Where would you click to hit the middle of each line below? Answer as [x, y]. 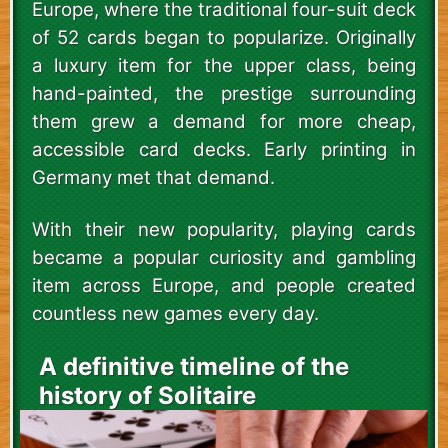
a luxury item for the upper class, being [224, 66]
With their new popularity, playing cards [224, 230]
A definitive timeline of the [193, 367]
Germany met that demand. [153, 178]
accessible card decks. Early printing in [224, 150]
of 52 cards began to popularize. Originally [224, 38]
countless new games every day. [175, 314]
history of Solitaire [147, 396]
